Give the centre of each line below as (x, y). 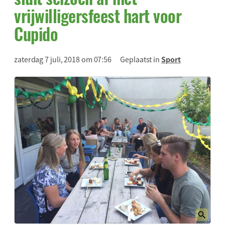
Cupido (36, 34)
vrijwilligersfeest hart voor (98, 16)
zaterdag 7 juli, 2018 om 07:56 (63, 59)
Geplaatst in (141, 59)
